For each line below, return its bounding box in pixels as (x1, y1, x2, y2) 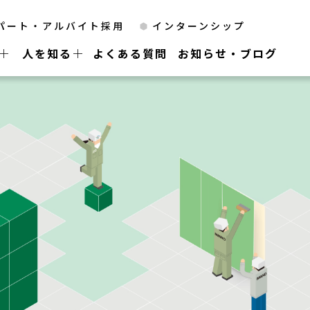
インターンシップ (152, 19, 246, 33)
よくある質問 (93, 45, 167, 62)
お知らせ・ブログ (178, 45, 277, 62)
